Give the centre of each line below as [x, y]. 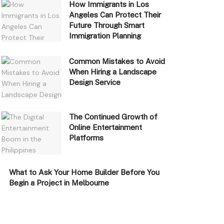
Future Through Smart [106, 25]
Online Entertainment [105, 127]
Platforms [86, 138]
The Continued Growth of [113, 117]
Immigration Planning [105, 36]
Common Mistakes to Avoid [117, 61]
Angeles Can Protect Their [115, 15]
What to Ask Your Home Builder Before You [84, 172]
